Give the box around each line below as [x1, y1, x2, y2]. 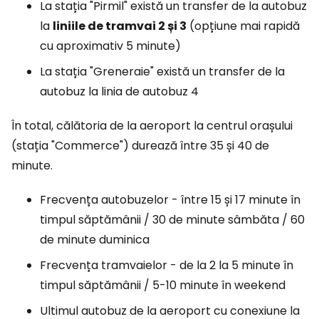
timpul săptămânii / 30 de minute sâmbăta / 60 [40, 211, 305, 228]
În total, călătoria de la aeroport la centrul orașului [11, 117, 293, 134]
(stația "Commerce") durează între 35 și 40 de [11, 137, 269, 154]
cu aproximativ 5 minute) [40, 38, 181, 54]
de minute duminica [40, 231, 150, 248]
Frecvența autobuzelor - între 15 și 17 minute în [40, 192, 300, 208]
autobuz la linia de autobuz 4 [40, 83, 199, 100]
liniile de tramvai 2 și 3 [53, 18, 187, 34]
